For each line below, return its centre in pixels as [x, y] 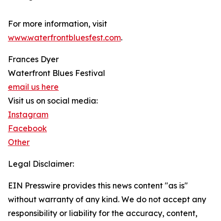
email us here [33, 87]
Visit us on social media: [53, 101]
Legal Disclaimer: [41, 164]
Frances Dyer [33, 59]
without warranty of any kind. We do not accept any [107, 200]
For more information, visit [57, 24]
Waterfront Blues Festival [56, 73]
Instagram [28, 115]
